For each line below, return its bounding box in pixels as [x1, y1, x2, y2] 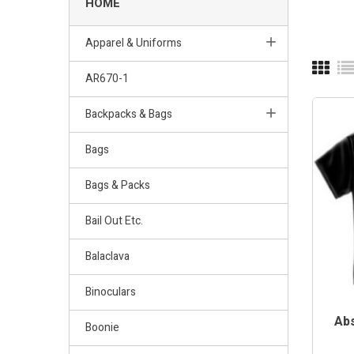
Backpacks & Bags [85, 105, 172, 122]
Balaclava [85, 247, 130, 265]
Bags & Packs [85, 176, 150, 194]
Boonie [85, 318, 119, 336]
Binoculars [85, 283, 136, 300]
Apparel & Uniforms [85, 34, 182, 51]
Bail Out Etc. [85, 212, 143, 229]
